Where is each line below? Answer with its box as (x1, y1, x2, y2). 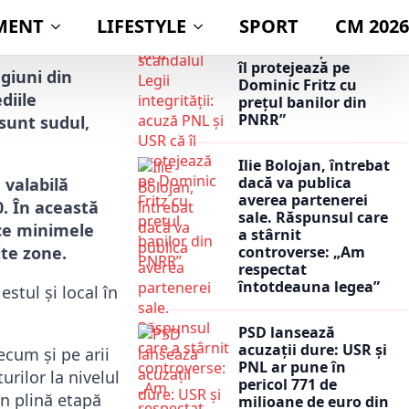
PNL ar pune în (238, 356, 346, 377)
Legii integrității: (238, 22, 362, 43)
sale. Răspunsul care (238, 206, 388, 227)
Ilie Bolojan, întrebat (238, 154, 390, 175)
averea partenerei (238, 189, 368, 210)
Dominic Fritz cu (238, 74, 357, 95)
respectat (238, 258, 307, 279)
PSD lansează (238, 321, 335, 342)
